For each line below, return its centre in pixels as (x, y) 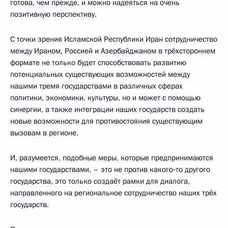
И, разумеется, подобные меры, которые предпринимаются (112, 158)
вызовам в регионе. (44, 133)
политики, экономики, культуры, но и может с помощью (105, 97)
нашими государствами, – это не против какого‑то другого (110, 169)
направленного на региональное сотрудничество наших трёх (113, 193)
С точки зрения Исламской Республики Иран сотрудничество (114, 39)
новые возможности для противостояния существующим (106, 121)
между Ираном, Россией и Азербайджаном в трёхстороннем (113, 51)
